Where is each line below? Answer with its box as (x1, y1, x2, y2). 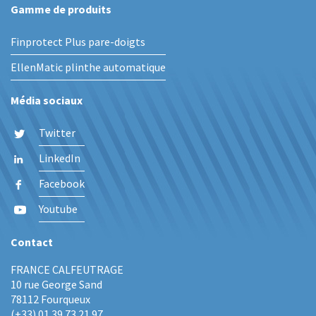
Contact (11, 235, 53, 249)
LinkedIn (39, 151, 80, 165)
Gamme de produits (11, 2, 111, 16)
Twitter (39, 126, 75, 140)
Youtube (39, 202, 78, 216)
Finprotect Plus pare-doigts (11, 35, 145, 49)
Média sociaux (11, 93, 83, 107)
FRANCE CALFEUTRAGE (11, 262, 123, 276)
